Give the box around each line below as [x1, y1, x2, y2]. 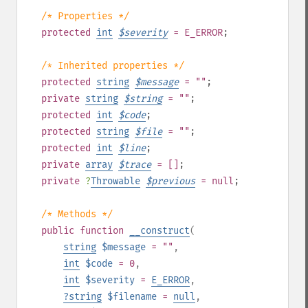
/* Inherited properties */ [41, 60, 184, 71]
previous [151, 175, 195, 187]
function [80, 225, 124, 236]
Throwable [91, 175, 140, 187]
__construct [129, 225, 190, 236]
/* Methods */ [41, 208, 113, 220]
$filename [107, 291, 157, 302]
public [41, 225, 74, 236]
